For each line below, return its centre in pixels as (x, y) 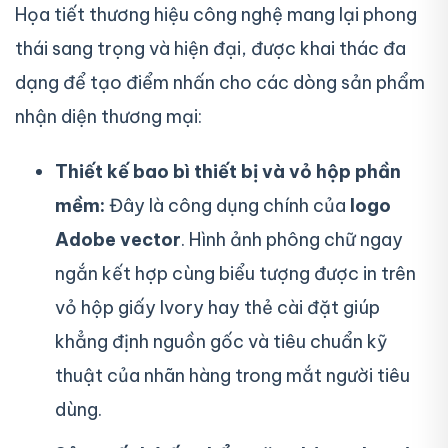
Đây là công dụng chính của (227, 206)
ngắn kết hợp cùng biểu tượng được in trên (235, 274)
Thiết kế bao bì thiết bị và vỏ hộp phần (228, 172)
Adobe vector (118, 240)
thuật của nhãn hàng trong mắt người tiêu (232, 376)
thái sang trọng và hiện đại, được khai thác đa (210, 48)
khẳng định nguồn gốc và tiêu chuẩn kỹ (221, 342)
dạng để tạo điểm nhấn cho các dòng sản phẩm (220, 82)
